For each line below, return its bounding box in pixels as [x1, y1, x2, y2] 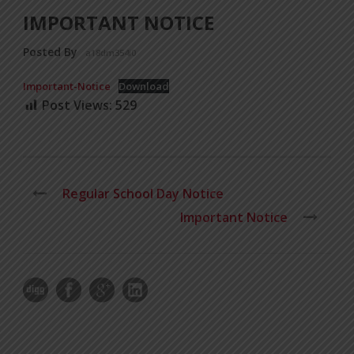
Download [118, 79, 169, 94]
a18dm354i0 [85, 47, 136, 59]
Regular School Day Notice [62, 185, 224, 203]
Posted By [23, 44, 77, 60]
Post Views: [42, 96, 112, 115]
